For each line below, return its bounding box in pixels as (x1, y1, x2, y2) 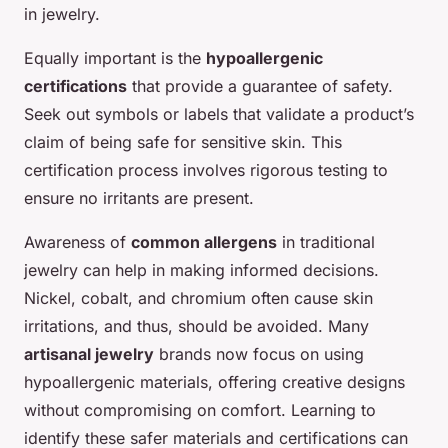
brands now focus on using (154, 344, 364, 365)
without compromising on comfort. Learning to (24, 400, 376, 421)
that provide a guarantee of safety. (127, 76, 393, 97)
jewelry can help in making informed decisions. (24, 260, 379, 281)
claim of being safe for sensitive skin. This (24, 132, 342, 153)
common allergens (131, 232, 277, 253)
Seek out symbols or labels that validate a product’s (24, 104, 414, 125)
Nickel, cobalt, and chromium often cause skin (24, 288, 373, 309)
